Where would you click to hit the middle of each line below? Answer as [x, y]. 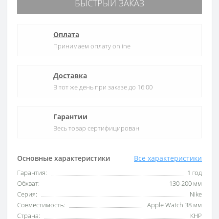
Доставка [70, 75]
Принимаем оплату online [92, 46]
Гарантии [70, 116]
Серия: [27, 194]
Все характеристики [168, 158]
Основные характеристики [64, 158]
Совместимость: [41, 205]
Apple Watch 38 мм [175, 205]
